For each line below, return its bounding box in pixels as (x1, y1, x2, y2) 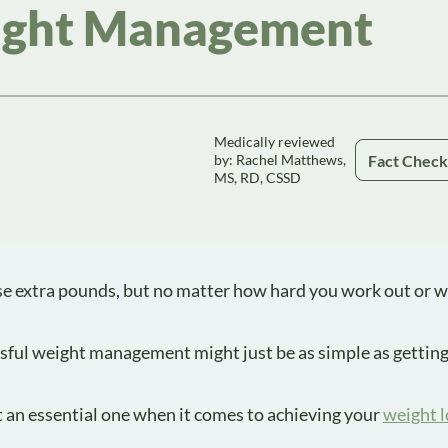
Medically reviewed (214, 133, 336, 150)
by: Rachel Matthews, (214, 151, 347, 168)
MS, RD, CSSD (214, 169, 302, 186)
